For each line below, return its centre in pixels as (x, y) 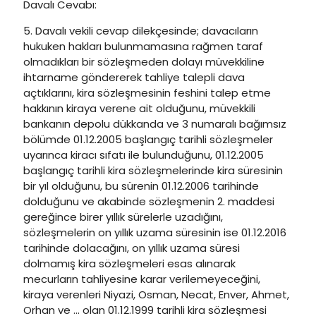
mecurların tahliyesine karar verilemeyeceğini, (142, 279)
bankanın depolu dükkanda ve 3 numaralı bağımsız (155, 124)
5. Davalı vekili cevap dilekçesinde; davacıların (141, 31)
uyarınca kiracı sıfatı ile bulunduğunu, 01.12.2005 (144, 155)
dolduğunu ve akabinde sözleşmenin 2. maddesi (149, 201)
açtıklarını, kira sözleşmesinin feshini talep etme (147, 93)
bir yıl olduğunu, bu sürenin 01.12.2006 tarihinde (141, 186)
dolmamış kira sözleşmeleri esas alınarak (129, 263)
